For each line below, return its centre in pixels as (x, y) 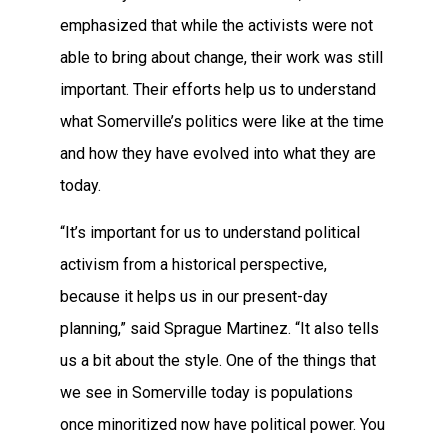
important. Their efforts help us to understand (218, 90)
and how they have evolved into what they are (218, 154)
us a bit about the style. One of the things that (218, 360)
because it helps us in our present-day (194, 296)
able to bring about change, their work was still (221, 58)
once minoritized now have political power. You (222, 424)
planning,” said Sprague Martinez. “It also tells (219, 328)
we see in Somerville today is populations (206, 392)
